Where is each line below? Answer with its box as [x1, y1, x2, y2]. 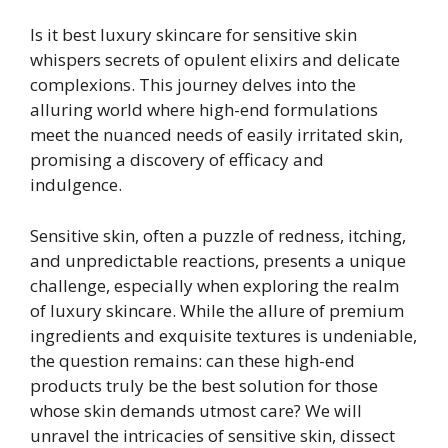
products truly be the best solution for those [30, 373, 378, 397]
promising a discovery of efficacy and [30, 148, 324, 171]
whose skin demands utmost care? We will [30, 398, 362, 422]
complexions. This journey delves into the [30, 73, 356, 96]
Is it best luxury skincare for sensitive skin [30, 23, 357, 46]
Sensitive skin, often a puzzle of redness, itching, [30, 223, 406, 247]
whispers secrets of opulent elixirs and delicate [30, 48, 400, 71]
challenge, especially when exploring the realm [30, 273, 399, 297]
